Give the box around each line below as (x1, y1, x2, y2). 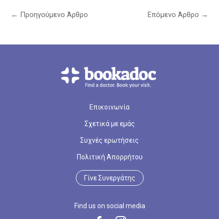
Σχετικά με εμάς (84, 119, 135, 128)
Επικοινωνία (89, 103, 130, 111)
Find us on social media (74, 201, 145, 210)
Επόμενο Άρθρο (148, 10, 201, 19)
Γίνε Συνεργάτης (84, 174, 135, 182)
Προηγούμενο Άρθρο (18, 10, 88, 19)
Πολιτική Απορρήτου (76, 153, 143, 161)
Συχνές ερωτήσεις (80, 136, 139, 144)
